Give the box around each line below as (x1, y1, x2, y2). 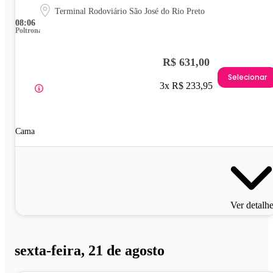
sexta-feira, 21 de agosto (15, 242, 165, 258)
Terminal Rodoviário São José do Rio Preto (55, 6, 205, 16)
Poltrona (15, 26, 42, 35)
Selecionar (228, 72, 267, 83)
